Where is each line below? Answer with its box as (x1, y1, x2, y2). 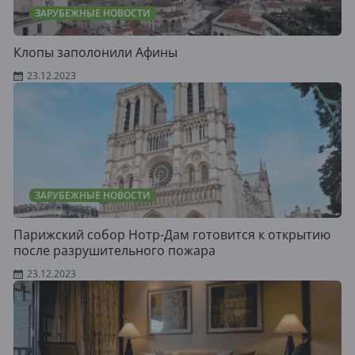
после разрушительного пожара (13, 242, 216, 259)
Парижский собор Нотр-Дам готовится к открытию (13, 226, 330, 243)
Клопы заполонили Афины (13, 44, 177, 61)
